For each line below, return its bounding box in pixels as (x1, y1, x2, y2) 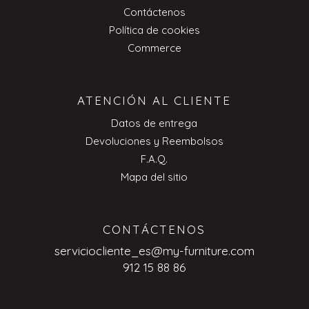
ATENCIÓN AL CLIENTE (77, 93, 232, 108)
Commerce (127, 41, 181, 54)
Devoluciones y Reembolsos (85, 134, 223, 148)
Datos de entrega (111, 116, 198, 130)
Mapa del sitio (121, 170, 188, 183)
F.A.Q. (141, 152, 168, 166)
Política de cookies (108, 23, 200, 37)
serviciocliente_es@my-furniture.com (54, 243, 255, 258)
